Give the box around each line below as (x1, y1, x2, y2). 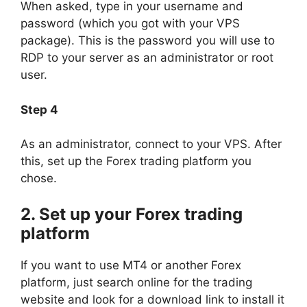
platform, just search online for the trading (21, 275, 252, 289)
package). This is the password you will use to (21, 34, 275, 47)
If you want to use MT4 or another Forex (21, 258, 241, 272)
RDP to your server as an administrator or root (21, 51, 273, 64)
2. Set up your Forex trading (21, 204, 243, 224)
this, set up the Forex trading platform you (21, 154, 251, 168)
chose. (21, 171, 57, 185)
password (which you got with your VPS (21, 16, 240, 30)
